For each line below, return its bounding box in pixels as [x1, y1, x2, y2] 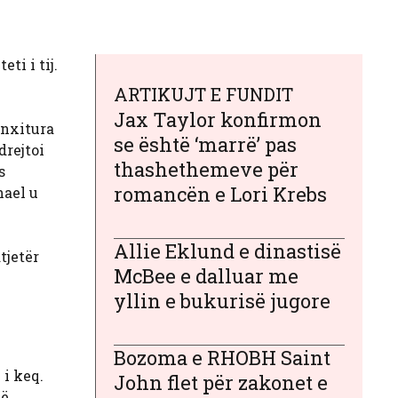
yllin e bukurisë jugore [114, 287, 330, 314]
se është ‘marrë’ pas [114, 131, 297, 157]
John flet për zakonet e [114, 369, 328, 395]
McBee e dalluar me [114, 262, 298, 289]
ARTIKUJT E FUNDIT [114, 82, 293, 106]
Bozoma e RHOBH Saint [114, 344, 330, 370]
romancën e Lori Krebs [114, 180, 327, 207]
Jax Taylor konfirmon [114, 106, 322, 132]
